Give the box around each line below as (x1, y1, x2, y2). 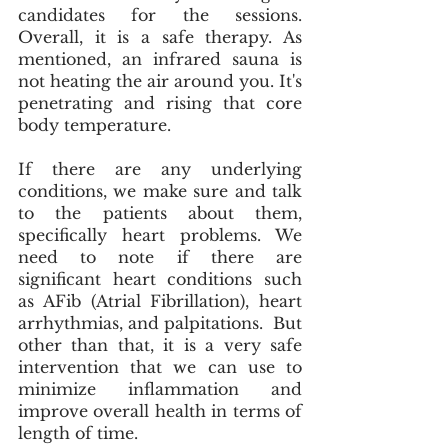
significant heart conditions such (18, 268, 302, 289)
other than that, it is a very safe (18, 334, 302, 355)
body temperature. (18, 114, 171, 135)
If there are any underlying (18, 158, 302, 179)
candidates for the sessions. (18, 4, 302, 25)
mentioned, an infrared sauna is (18, 48, 302, 69)
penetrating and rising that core (18, 92, 302, 113)
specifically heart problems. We (18, 224, 302, 245)
